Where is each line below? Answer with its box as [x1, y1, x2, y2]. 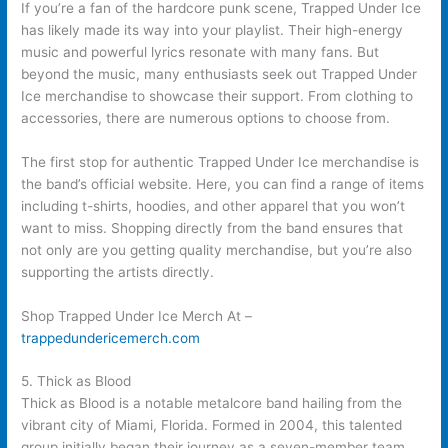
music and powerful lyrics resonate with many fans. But [21, 43, 380, 60]
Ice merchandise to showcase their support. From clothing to [21, 87, 414, 104]
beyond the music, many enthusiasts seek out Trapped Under [21, 65, 418, 82]
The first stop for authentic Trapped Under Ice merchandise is [21, 153, 420, 170]
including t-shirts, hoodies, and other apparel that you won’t [21, 197, 406, 214]
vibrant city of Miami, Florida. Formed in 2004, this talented [21, 417, 403, 434]
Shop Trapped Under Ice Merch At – [21, 307, 253, 324]
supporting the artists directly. [21, 263, 215, 280]
